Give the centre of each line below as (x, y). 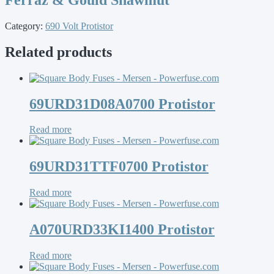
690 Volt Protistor (79, 26)
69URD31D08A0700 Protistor (122, 104)
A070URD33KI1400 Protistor (122, 230)
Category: (25, 26)
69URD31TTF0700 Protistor (119, 167)
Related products (58, 52)
